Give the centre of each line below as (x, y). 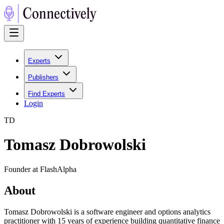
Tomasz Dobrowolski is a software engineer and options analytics (107, 211)
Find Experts (46, 94)
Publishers (43, 77)
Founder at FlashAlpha (40, 169)
